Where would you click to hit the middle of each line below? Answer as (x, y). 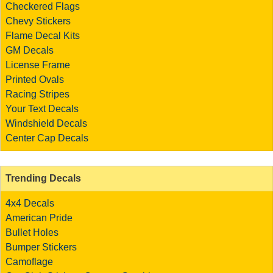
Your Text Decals (42, 108)
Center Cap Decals (47, 138)
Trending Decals (43, 178)
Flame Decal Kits (43, 35)
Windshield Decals (46, 123)
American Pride (39, 218)
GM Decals (30, 50)
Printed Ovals (35, 79)
